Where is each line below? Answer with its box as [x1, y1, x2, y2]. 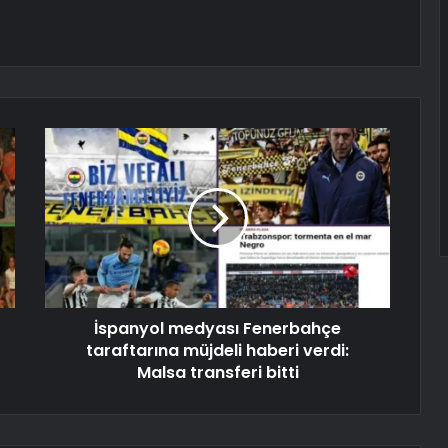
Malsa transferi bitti [136, 361, 299, 385]
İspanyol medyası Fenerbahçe [94, 317, 341, 341]
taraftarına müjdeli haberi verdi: [86, 339, 349, 363]
